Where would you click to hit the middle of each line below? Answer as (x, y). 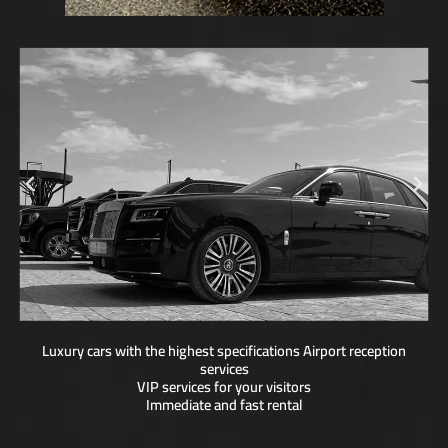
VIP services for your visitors (224, 386)
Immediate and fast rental (224, 404)
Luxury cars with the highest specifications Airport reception (224, 350)
